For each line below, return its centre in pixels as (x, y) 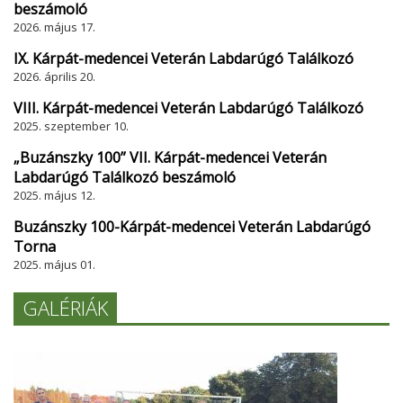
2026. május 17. (54, 27)
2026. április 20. (54, 76)
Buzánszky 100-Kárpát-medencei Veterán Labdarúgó (192, 227)
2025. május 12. (54, 195)
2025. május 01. (54, 264)
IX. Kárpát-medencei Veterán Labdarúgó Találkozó (184, 58)
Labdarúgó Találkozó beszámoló (125, 177)
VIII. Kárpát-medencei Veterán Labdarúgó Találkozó (188, 108)
